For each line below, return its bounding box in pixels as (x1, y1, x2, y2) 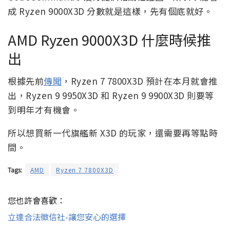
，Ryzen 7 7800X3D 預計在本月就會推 (62, 74, 218, 88)
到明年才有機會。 (8, 103, 80, 117)
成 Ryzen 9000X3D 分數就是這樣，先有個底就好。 (8, 5, 213, 18)
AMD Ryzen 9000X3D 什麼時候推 (8, 29, 210, 50)
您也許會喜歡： (8, 194, 65, 207)
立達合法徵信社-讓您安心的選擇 (8, 210, 126, 223)
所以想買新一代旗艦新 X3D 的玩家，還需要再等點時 (8, 126, 218, 140)
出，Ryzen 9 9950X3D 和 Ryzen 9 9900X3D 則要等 (8, 89, 214, 102)
